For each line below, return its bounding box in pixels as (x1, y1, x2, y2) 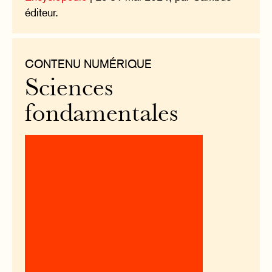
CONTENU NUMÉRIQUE (25, 57, 152, 71)
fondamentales (25, 103, 178, 127)
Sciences (25, 77, 114, 101)
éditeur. (25, 6, 59, 19)
